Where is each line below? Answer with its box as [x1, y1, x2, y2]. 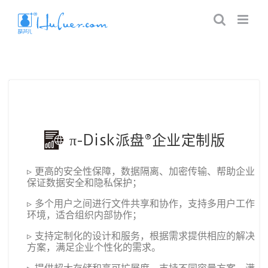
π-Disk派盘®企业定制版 [64, 131, 226, 149]
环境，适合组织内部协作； [27, 209, 142, 221]
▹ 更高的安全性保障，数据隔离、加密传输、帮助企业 [27, 165, 255, 177]
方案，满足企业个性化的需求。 [27, 241, 161, 253]
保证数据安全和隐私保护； [27, 176, 142, 188]
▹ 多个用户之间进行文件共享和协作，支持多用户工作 [27, 197, 255, 209]
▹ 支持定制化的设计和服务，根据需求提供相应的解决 [27, 230, 255, 242]
